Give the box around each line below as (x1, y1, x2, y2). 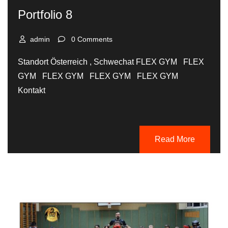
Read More (155, 134, 195, 144)
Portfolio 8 (18, 7, 72, 21)
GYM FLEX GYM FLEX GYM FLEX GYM (18, 71, 182, 80)
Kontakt (18, 85, 45, 95)
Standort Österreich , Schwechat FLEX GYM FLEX (18, 57, 204, 66)
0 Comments (71, 35, 112, 43)
